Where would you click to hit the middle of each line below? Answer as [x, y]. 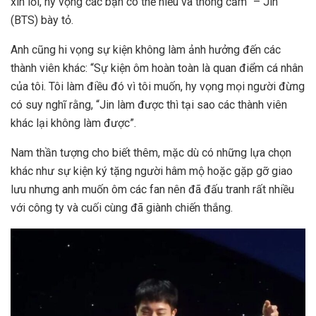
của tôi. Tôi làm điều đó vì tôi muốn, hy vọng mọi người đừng [158, 86]
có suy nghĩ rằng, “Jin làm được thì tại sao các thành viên [149, 104]
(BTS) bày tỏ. [42, 20]
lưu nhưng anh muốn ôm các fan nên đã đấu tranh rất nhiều [152, 189]
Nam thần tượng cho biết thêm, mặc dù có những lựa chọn [151, 152]
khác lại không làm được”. [73, 123]
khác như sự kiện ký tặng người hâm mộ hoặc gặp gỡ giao [152, 171]
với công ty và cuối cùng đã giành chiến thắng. [122, 207]
